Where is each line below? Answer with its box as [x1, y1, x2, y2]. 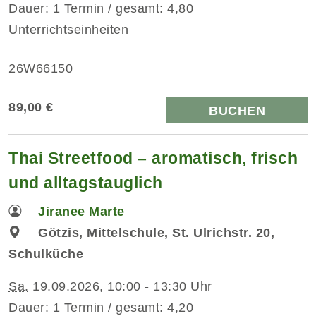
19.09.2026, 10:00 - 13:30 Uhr [28, 279, 212, 293]
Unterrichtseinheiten [8, 22, 128, 37]
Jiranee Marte [38, 204, 125, 219]
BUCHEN [209, 103, 265, 118]
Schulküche [8, 246, 83, 261]
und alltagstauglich [8, 173, 163, 192]
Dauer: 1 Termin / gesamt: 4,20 [8, 300, 193, 315]
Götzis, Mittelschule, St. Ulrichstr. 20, [38, 225, 275, 240]
